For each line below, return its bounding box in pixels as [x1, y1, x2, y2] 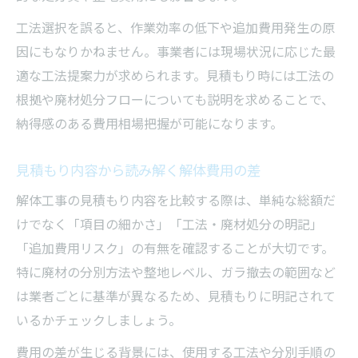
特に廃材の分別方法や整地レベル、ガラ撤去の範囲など [16, 261, 336, 281]
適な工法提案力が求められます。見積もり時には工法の [16, 65, 334, 85]
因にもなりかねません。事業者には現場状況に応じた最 [16, 41, 336, 61]
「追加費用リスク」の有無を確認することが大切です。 [16, 237, 334, 257]
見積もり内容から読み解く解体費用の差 [16, 158, 261, 180]
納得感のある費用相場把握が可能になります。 [16, 113, 283, 133]
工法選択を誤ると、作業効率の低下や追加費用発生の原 [16, 17, 335, 37]
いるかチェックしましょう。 [16, 309, 181, 329]
